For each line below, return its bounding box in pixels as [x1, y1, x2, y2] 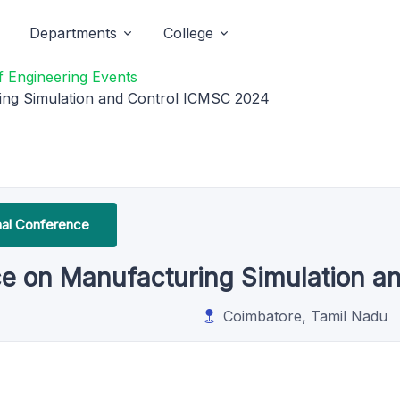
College [163, 24, 213, 42]
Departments [29, 24, 117, 42]
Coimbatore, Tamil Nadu [222, 307, 387, 325]
